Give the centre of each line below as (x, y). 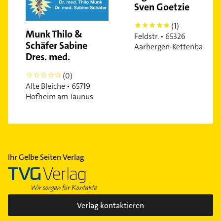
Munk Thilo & (54, 34)
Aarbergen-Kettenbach (172, 47)
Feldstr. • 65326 (160, 37)
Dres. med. (48, 56)
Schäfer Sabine (56, 45)
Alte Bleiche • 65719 (58, 86)
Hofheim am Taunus (59, 96)
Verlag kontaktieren (110, 205)
